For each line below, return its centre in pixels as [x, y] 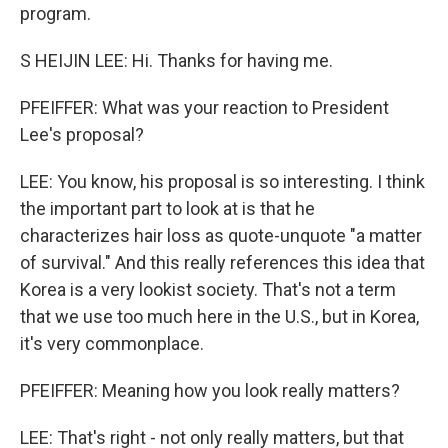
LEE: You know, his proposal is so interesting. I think [222, 181]
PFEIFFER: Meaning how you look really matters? [210, 390]
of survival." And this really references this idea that [222, 262]
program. [55, 13]
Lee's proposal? [82, 134]
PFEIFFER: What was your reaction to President [204, 107]
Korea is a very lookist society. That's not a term [208, 289]
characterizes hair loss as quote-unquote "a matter [221, 235]
